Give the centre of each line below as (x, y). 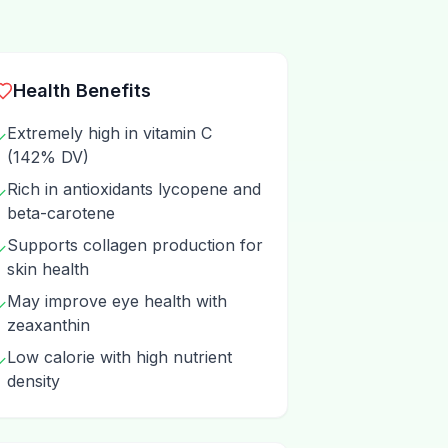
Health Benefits (82, 90)
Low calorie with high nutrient (119, 357)
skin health (48, 269)
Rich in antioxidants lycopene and (134, 189)
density (33, 381)
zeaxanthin (48, 325)
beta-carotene (61, 213)
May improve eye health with (117, 301)
